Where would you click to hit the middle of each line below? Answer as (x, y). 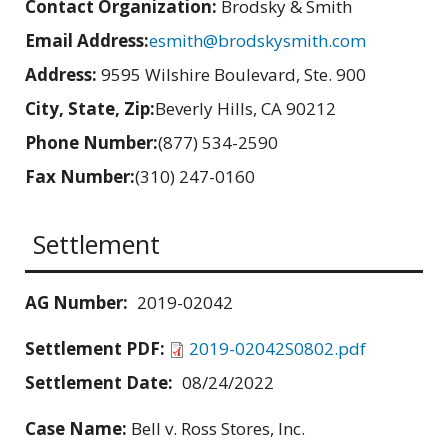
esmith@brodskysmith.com (257, 41)
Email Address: (87, 41)
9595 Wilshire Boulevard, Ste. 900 (233, 75)
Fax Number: (80, 177)
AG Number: (76, 302)
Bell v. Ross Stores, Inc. (218, 428)
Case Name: (78, 428)
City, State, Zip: (90, 109)
